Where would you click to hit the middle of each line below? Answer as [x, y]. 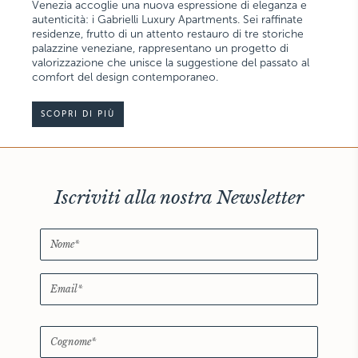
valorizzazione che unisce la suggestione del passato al [171, 62]
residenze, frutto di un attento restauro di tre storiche [168, 34]
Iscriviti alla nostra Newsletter [179, 197]
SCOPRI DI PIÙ [78, 113]
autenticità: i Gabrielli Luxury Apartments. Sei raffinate [167, 19]
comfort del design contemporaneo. [125, 77]
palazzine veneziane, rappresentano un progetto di [160, 48]
